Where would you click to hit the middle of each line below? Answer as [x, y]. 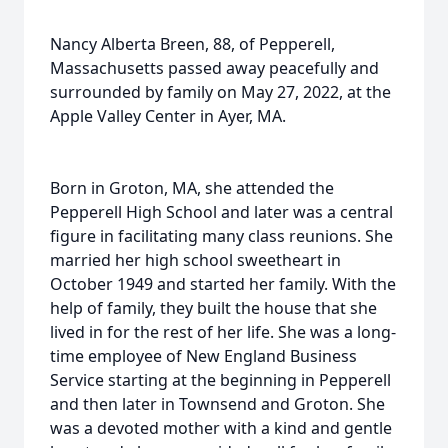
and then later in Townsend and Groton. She [217, 404]
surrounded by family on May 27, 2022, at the [220, 92]
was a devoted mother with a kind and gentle [221, 428]
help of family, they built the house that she [213, 308]
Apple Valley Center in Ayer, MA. [168, 116]
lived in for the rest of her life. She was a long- [223, 332]
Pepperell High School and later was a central [221, 212]
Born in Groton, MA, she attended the [192, 188]
